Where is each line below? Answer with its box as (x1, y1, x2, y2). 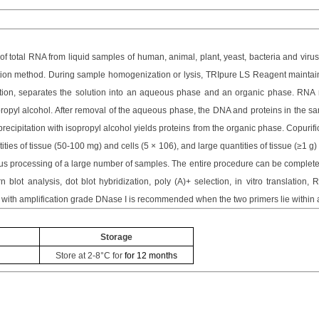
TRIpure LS (205, 70, 251, 80)
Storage (100, 232, 132, 242)
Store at (56, 251, 88, 261)
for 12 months (125, 251, 177, 261)
